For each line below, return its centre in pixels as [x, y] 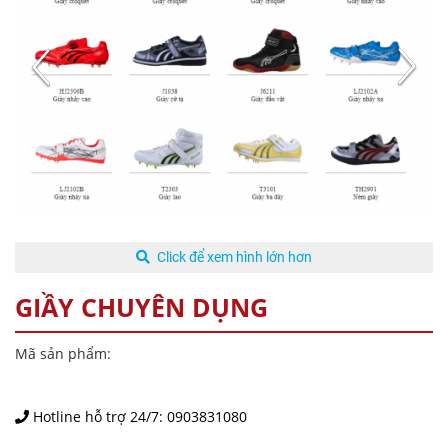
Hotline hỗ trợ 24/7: [98, 416]
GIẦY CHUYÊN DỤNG [141, 306]
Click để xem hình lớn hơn [234, 256]
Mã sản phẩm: [63, 353]
